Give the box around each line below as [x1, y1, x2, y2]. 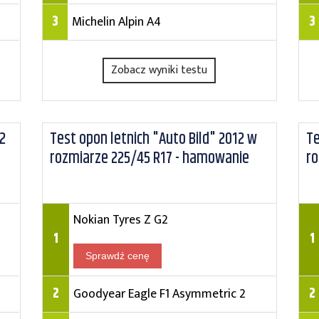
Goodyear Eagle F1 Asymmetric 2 [73, 283, 246, 304]
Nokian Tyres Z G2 [73, 209, 168, 230]
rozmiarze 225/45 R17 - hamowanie [49, 146, 249, 171]
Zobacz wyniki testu [111, 61, 208, 80]
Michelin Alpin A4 [71, 11, 161, 32]
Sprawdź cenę [85, 250, 150, 261]
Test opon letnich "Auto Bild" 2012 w [49, 127, 257, 152]
